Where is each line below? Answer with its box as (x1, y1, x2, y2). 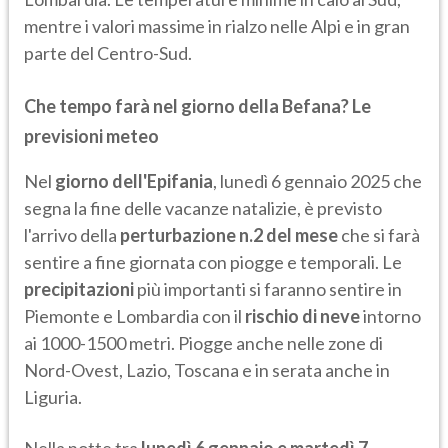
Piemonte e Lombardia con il (24, 305, 245, 328)
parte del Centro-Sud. (24, 42, 192, 65)
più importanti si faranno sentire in (134, 278, 402, 301)
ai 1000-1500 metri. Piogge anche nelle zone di (24, 332, 383, 355)
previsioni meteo (24, 125, 159, 148)
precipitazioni (24, 278, 134, 301)
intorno (360, 305, 421, 328)
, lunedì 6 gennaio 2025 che (213, 170, 422, 193)
